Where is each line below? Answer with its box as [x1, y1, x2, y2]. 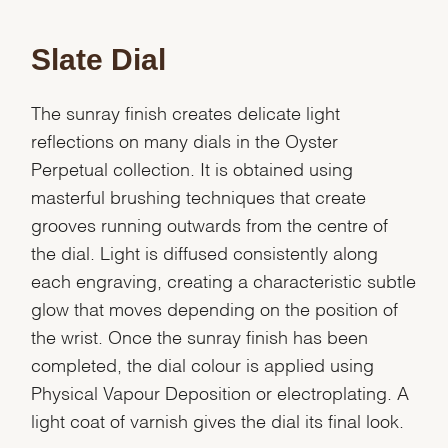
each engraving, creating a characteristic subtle [31, 275, 417, 285]
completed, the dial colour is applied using [31, 359, 375, 369]
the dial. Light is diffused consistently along [31, 247, 379, 257]
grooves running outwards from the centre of [31, 219, 389, 229]
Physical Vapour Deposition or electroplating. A [31, 387, 410, 397]
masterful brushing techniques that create [31, 191, 367, 201]
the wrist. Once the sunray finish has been [31, 331, 369, 341]
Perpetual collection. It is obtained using [31, 163, 354, 173]
